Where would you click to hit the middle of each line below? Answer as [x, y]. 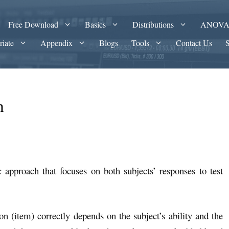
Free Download [33, 24]
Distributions [153, 24]
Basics [96, 24]
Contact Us [194, 43]
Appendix [57, 43]
